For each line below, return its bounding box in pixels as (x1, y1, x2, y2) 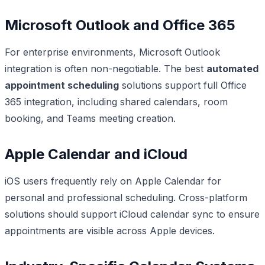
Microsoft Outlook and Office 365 (5, 16, 235, 34)
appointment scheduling (5, 79, 119, 91)
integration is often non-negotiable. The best (5, 62, 206, 75)
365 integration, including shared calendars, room (5, 95, 228, 108)
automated (206, 62, 258, 75)
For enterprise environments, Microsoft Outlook (5, 46, 220, 58)
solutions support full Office (119, 79, 247, 91)
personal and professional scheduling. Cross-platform (5, 191, 247, 203)
